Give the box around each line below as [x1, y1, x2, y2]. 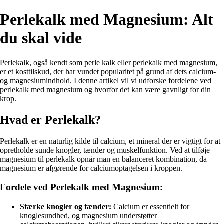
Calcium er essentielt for [111, 202, 189, 211]
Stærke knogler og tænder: [20, 202, 111, 211]
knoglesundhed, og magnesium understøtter [20, 211, 157, 220]
